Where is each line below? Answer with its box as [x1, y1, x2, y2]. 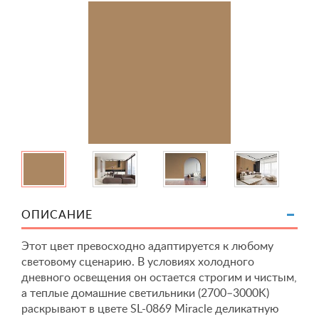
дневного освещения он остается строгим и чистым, [21, 272, 297, 283]
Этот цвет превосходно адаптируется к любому [21, 241, 273, 252]
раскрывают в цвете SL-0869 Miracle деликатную [21, 303, 279, 315]
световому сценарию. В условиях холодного [21, 256, 254, 268]
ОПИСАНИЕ [21, 209, 93, 221]
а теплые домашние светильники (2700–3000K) [21, 288, 269, 299]
